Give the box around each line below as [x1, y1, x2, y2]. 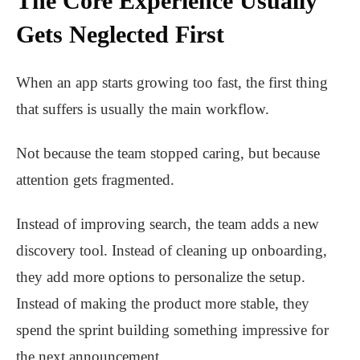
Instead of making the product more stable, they [16, 295, 309, 313]
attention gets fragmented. [16, 171, 174, 189]
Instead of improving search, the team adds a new [16, 215, 319, 233]
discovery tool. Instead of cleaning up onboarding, [16, 242, 327, 260]
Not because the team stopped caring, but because [16, 145, 320, 162]
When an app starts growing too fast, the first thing [16, 74, 328, 92]
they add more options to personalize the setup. [16, 268, 305, 286]
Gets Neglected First [16, 21, 224, 48]
